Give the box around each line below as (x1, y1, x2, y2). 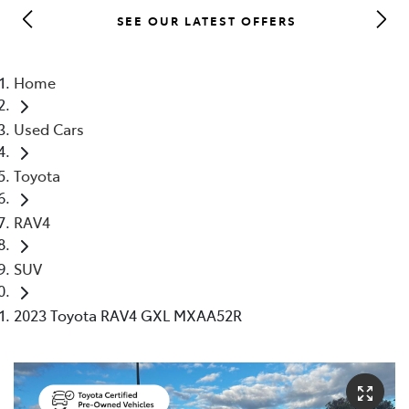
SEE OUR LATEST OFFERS (116, 11, 297, 28)
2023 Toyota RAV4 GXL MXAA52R (14, 304, 242, 325)
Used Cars (14, 118, 84, 139)
